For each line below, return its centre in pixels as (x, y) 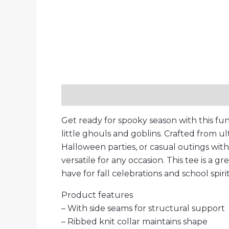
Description (86, 95)
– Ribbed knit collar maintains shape (134, 221)
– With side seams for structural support (143, 208)
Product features (97, 195)
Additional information (168, 95)
